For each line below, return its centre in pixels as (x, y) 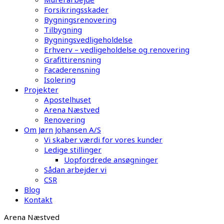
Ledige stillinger (73, 149)
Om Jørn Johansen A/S (62, 129)
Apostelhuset (67, 99)
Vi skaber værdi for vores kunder (103, 139)
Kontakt (38, 199)
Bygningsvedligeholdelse (88, 39)
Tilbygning (63, 29)
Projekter (41, 89)
